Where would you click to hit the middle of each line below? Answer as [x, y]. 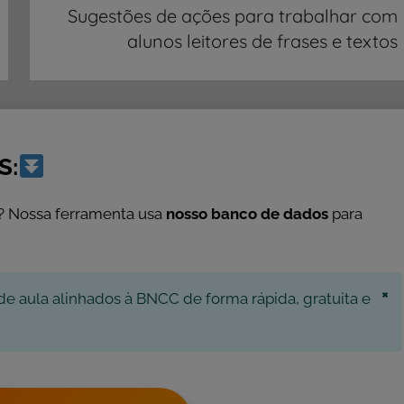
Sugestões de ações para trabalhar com [232, 15]
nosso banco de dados [247, 213]
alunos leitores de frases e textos [262, 41]
